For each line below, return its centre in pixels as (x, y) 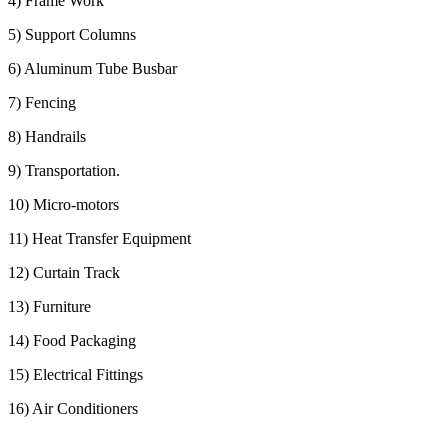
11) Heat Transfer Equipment (99, 238)
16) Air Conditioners (73, 408)
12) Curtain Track (64, 272)
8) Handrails (47, 136)
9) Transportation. (64, 170)
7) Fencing (42, 102)
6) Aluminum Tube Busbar (92, 68)
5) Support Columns (72, 34)
